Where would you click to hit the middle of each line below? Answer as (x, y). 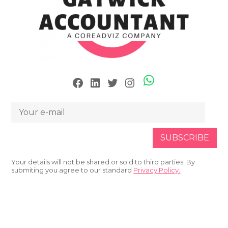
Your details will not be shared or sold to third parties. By (103, 162)
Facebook (75, 82)
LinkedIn (93, 82)
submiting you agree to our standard (73, 170)
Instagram (130, 82)
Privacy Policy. (157, 170)
